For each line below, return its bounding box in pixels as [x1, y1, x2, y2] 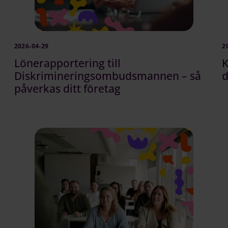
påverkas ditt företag [14, 81, 121, 96]
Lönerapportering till [14, 55, 121, 70]
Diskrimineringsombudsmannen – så [14, 68, 201, 83]
